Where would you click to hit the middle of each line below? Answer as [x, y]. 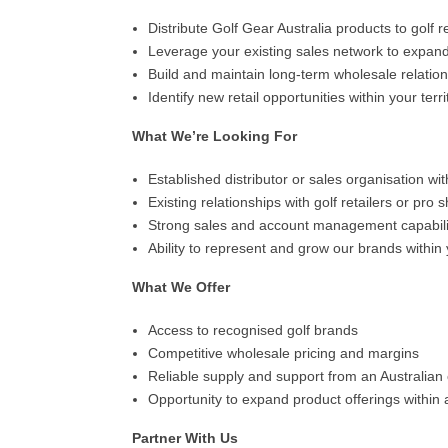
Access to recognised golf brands [253, 330]
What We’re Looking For [214, 136]
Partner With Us [185, 438]
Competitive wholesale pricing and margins [283, 353]
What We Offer [181, 287]
